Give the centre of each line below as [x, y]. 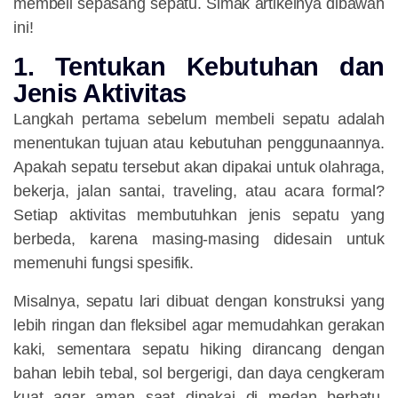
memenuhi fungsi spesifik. [103, 263]
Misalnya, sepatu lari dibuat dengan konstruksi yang [199, 302]
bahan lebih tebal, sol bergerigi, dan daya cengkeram [199, 374]
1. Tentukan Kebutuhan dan [199, 67]
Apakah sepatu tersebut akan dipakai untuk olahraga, [199, 167]
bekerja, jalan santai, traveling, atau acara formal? [199, 191]
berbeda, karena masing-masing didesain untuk [199, 239]
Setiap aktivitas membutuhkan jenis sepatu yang [199, 215]
